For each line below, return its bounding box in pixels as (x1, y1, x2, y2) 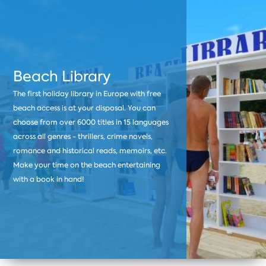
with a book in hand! (13, 174, 85, 184)
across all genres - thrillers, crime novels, (13, 131, 153, 141)
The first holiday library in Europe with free (13, 88, 161, 99)
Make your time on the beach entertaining (13, 160, 161, 170)
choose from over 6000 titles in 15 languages (13, 117, 169, 127)
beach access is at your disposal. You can (13, 103, 156, 113)
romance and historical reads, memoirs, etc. (13, 145, 167, 156)
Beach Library (13, 66, 111, 86)
